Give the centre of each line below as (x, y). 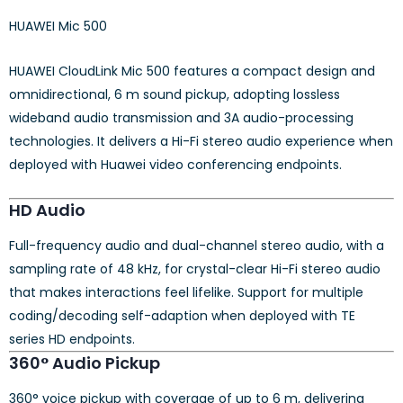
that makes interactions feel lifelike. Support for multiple (186, 293)
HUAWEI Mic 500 (58, 27)
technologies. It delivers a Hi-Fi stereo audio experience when (201, 142)
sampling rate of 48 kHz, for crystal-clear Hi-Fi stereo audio (195, 269)
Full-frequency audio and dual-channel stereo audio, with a (197, 246)
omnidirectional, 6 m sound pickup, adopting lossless (175, 95)
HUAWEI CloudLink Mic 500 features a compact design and (192, 72)
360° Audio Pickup (85, 363)
